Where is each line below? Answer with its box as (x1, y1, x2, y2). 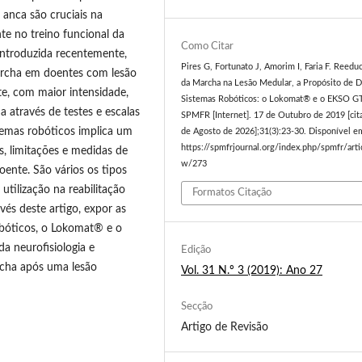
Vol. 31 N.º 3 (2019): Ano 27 (181, 264, 323, 276)
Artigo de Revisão (181, 321, 269, 333)
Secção (181, 301, 213, 312)
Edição (181, 244, 212, 255)
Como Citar (181, 41, 234, 53)
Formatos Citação (192, 187, 272, 198)
